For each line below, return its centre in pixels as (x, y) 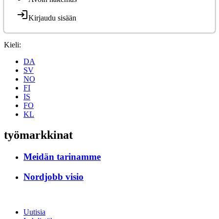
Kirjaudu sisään (52, 18)
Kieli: (12, 45)
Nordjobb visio (54, 176)
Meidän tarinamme (62, 156)
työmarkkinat (38, 135)
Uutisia (34, 212)
